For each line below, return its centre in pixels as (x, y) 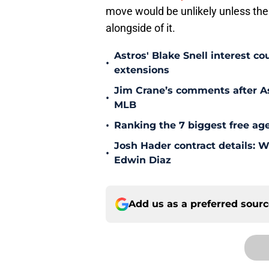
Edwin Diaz (143, 160)
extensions (142, 70)
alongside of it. (141, 28)
